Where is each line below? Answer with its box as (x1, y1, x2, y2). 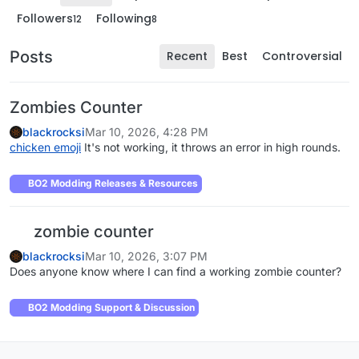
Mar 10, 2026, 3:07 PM (85, 248, 208, 263)
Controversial (262, 48, 342, 64)
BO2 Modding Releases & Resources (26, 177, 198, 190)
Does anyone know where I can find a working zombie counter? (10, 264, 341, 278)
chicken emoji (10, 140, 81, 155)
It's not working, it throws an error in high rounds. (81, 140, 341, 155)
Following (96, 10, 151, 26)
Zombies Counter (10, 98, 143, 117)
